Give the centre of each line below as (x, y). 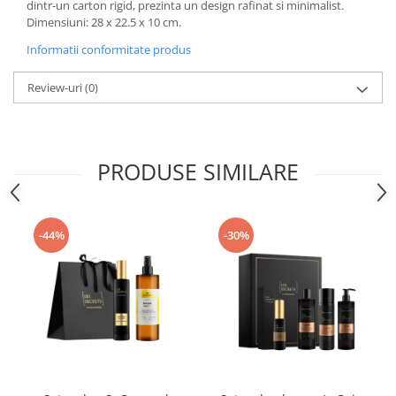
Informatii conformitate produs (109, 49)
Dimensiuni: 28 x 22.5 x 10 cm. (104, 22)
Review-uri (56, 87)
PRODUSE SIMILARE (198, 171)
